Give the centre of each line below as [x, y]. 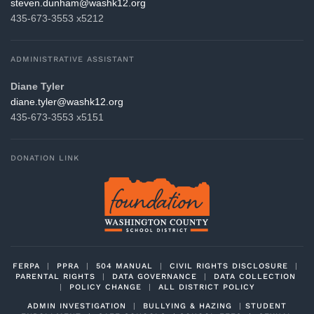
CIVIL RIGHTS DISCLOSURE [229, 266]
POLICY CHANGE [105, 287]
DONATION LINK [45, 158]
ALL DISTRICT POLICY [206, 287]
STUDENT [266, 306]
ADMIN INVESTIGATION [77, 306]
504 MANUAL [124, 266]
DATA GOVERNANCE [154, 276]
